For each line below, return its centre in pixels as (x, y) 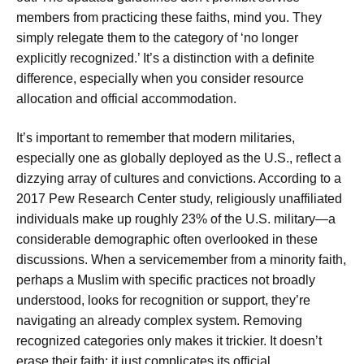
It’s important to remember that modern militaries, (156, 137)
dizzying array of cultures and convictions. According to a (179, 178)
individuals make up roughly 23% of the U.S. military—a (176, 219)
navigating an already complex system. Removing (159, 320)
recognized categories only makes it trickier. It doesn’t (169, 340)
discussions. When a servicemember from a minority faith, (181, 259)
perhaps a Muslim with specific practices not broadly (166, 279)
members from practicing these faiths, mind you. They (169, 18)
